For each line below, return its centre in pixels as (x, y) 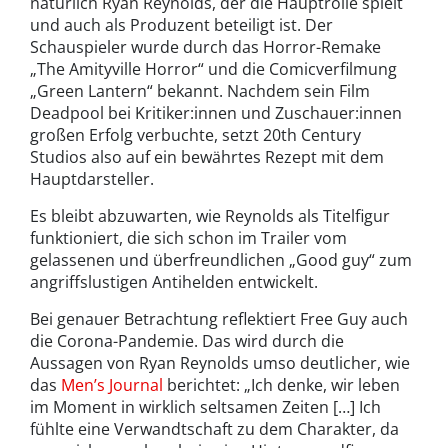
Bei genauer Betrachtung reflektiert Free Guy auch (219, 319)
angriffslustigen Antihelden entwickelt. (174, 282)
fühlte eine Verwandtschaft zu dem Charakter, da (214, 429)
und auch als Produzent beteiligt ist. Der (181, 25)
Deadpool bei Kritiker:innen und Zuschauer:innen (216, 113)
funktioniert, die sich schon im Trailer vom (188, 238)
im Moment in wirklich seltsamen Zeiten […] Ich (205, 407)
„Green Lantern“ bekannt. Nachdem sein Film (200, 91)
